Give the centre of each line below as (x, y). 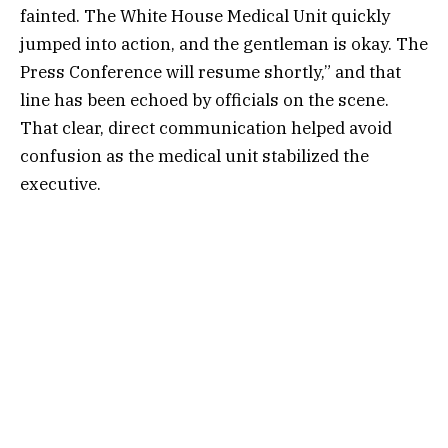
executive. (60, 184)
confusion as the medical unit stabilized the (194, 156)
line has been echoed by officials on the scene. (204, 100)
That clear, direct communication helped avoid (206, 128)
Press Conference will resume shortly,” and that (210, 72)
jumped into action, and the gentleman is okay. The (224, 44)
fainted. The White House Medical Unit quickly (205, 16)
